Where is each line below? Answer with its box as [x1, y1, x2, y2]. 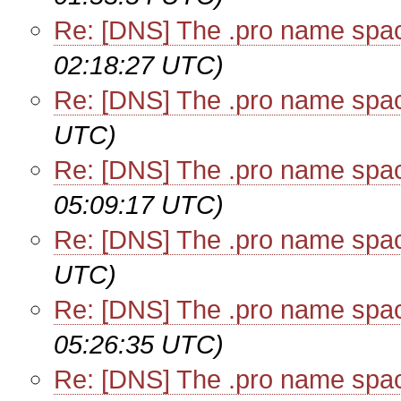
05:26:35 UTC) [54, 329, 224, 359]
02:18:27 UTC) [54, 50, 224, 80]
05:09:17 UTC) [54, 190, 224, 219]
